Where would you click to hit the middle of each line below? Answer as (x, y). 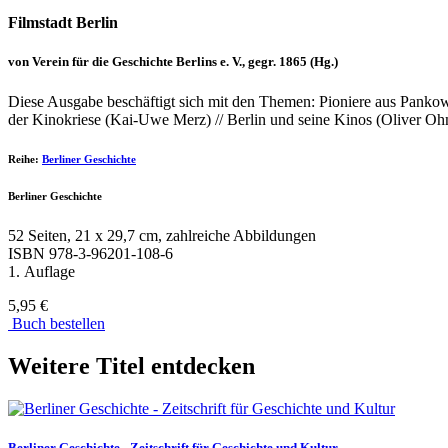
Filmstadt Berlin (63, 23)
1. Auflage (41, 272)
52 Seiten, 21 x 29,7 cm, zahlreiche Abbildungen (162, 236)
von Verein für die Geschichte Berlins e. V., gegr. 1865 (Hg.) (173, 62)
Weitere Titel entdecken (131, 366)
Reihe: (23, 159)
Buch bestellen (56, 324)
